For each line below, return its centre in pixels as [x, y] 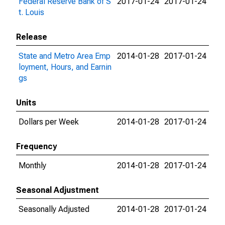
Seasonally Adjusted [54, 209]
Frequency [36, 146]
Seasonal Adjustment [58, 190]
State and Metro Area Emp [65, 56]
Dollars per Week [49, 122]
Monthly [32, 165]
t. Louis [31, 12]
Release [32, 37]
